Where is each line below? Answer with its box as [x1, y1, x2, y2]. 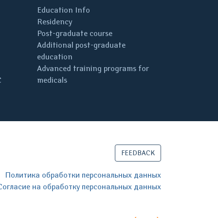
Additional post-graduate [37, 40, 126, 50]
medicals [37, 75, 67, 85]
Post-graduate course [37, 29, 112, 38]
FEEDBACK [121, 149, 155, 157]
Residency [37, 17, 72, 26]
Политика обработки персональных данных [5, 170, 161, 180]
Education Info [37, 5, 90, 15]
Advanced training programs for [37, 64, 149, 73]
